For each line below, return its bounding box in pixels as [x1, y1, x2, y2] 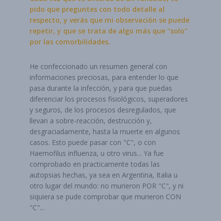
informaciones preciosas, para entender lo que [30, 73, 179, 82]
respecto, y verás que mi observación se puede [30, 15, 189, 25]
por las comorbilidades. [30, 37, 110, 46]
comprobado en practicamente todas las [30, 159, 160, 169]
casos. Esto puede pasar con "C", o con [30, 138, 156, 147]
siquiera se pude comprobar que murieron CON [30, 192, 181, 201]
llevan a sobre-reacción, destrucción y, [30, 116, 152, 125]
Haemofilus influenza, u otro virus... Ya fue [30, 148, 164, 158]
